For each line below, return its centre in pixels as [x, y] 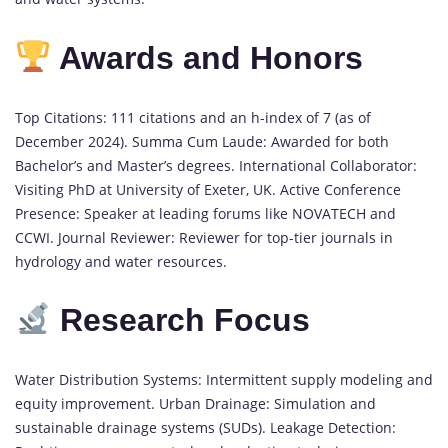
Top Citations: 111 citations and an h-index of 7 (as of [193, 117]
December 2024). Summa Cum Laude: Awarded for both [202, 141]
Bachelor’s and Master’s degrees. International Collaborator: [216, 165]
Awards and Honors [207, 58]
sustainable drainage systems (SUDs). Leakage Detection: [205, 427]
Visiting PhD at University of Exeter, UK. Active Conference [208, 189]
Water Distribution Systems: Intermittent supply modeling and [224, 379]
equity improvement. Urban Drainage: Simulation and [195, 403]
